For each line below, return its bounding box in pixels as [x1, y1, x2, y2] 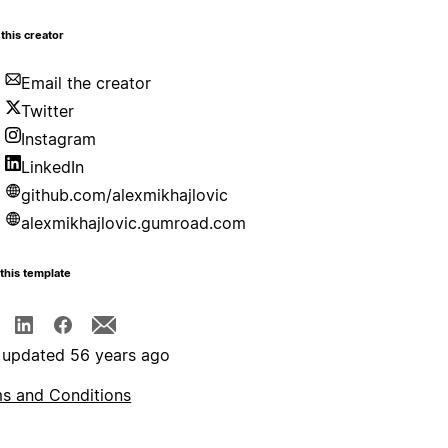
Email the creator [21, 73, 152, 94]
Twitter [21, 101, 75, 122]
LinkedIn [21, 157, 85, 178]
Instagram [21, 129, 97, 150]
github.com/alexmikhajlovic [21, 185, 229, 206]
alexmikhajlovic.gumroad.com [21, 213, 247, 234]
